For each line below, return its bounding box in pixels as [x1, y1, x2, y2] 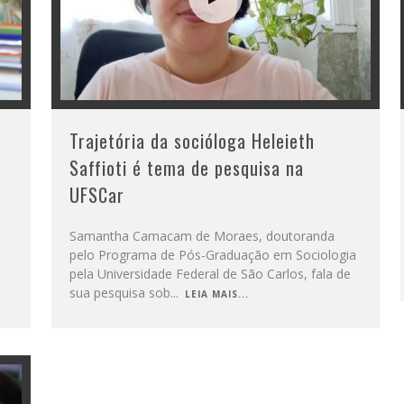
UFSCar [69, 180, 124, 208]
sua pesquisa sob [69, 283, 170, 301]
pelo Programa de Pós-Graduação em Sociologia [69, 245, 356, 263]
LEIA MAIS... [184, 287, 249, 300]
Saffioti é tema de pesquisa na [69, 153, 304, 181]
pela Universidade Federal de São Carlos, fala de [69, 264, 351, 282]
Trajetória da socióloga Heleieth [69, 126, 315, 154]
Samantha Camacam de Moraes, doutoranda [69, 226, 335, 244]
